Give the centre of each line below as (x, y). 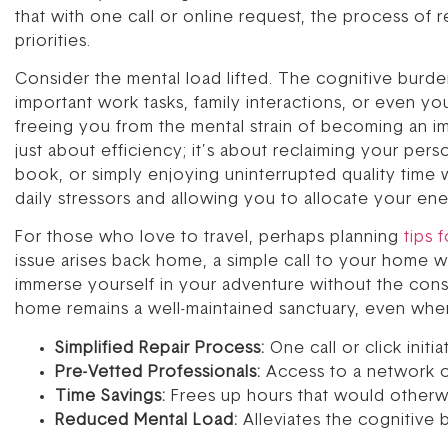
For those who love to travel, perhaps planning (209, 238)
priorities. (53, 41)
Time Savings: (110, 396)
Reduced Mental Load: (146, 420)
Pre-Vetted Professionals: (158, 372)
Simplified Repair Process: (160, 348)
